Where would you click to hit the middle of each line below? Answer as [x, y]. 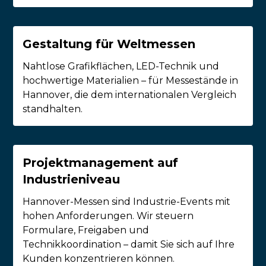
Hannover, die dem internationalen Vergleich [130, 95]
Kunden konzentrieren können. [99, 259]
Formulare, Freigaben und [86, 230]
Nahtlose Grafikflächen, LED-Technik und [121, 66]
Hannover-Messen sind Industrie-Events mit [127, 202]
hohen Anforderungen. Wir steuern [108, 216]
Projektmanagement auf [101, 163]
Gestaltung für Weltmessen [109, 44]
